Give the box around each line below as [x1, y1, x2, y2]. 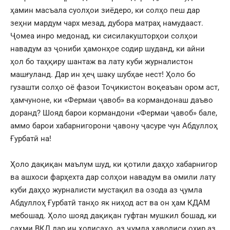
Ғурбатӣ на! [10, 133, 51, 143]
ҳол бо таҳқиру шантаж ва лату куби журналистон [10, 56, 193, 66]
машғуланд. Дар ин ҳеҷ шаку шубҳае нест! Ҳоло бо [10, 69, 196, 79]
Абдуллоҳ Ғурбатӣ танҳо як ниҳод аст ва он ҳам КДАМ [10, 198, 210, 207]
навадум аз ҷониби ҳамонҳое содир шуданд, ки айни [10, 44, 205, 53]
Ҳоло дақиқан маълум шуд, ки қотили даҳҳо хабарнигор [10, 159, 217, 169]
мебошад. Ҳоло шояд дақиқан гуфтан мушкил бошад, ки [10, 210, 217, 220]
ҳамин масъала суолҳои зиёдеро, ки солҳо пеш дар [10, 5, 200, 15]
